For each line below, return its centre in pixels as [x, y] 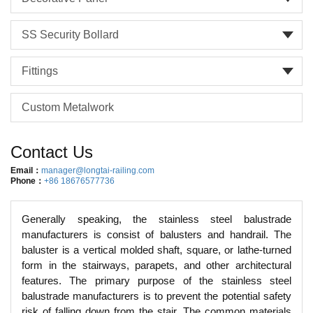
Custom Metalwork [68, 107]
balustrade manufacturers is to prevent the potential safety [156, 296]
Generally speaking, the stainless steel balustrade [156, 219]
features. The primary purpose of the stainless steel [156, 281]
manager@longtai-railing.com [98, 170]
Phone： [27, 181]
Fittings [40, 71]
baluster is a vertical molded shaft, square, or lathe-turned [156, 250]
